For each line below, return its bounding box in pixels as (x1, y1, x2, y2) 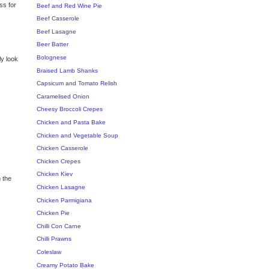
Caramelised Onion (37, 92, 89, 100)
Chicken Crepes (37, 157, 80, 165)
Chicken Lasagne (37, 183, 85, 190)
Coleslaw (37, 248, 61, 255)
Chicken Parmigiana (37, 196, 92, 204)
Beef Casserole (37, 15, 79, 22)
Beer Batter (37, 41, 68, 48)
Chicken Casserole (37, 145, 88, 152)
